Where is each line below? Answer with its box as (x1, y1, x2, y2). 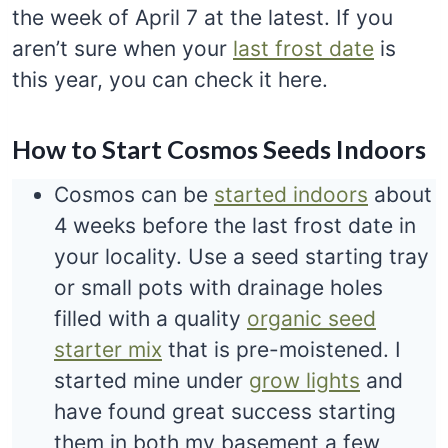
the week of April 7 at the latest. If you (12, 4, 393, 30)
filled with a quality (54, 305, 247, 331)
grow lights (249, 367, 360, 393)
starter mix (54, 336, 162, 362)
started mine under (54, 367, 249, 393)
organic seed (247, 305, 376, 331)
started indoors (214, 181, 368, 207)
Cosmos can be (54, 181, 214, 207)
